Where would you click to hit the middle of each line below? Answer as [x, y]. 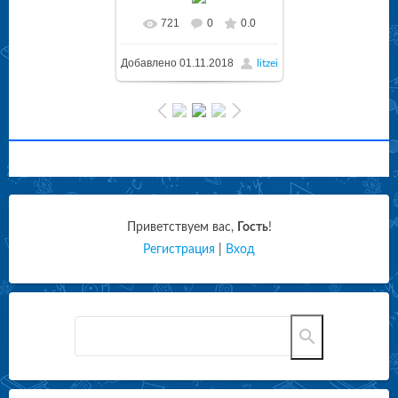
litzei [267, 63]
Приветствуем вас [179, 227]
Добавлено [148, 63]
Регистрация [179, 249]
